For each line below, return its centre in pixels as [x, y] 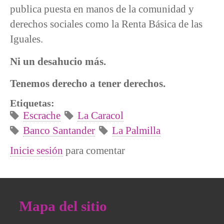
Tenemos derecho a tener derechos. [88, 83]
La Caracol [101, 115]
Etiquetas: [33, 103]
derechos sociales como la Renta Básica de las [106, 24]
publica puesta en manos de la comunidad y [102, 9]
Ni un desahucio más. [58, 61]
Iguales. [26, 39]
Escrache [42, 115]
